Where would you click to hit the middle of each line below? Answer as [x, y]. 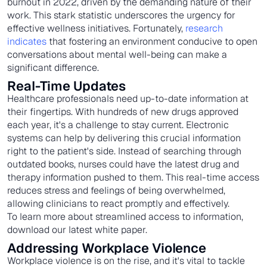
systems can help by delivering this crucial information [124, 138]
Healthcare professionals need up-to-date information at [128, 98]
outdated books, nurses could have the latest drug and [123, 164]
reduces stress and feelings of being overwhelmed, [116, 190]
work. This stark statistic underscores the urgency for [121, 15]
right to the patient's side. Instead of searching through [124, 151]
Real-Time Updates [67, 86]
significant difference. [53, 67]
